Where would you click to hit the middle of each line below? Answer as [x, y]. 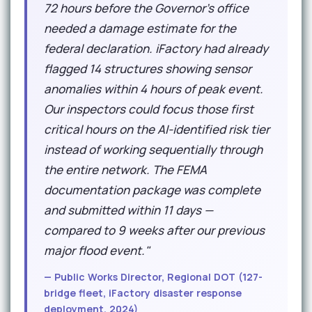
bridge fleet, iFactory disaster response [143, 293]
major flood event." [97, 250]
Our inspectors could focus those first [149, 109]
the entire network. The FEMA [125, 170]
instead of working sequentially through [153, 149]
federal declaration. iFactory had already [156, 48]
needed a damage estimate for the [140, 28]
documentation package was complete [152, 190]
